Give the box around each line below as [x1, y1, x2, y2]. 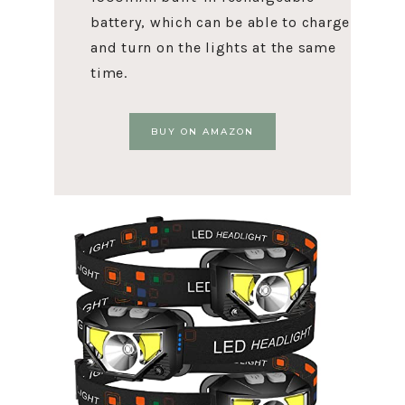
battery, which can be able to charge [90, 14, 350, 31]
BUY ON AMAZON [151, 126, 254, 137]
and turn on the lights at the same [90, 39, 336, 56]
